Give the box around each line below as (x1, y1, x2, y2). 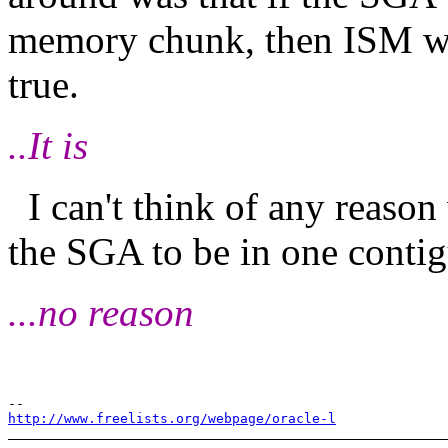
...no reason (8, 290, 194, 334)
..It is (8, 123, 88, 167)
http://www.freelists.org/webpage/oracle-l (8, 410, 336, 426)
